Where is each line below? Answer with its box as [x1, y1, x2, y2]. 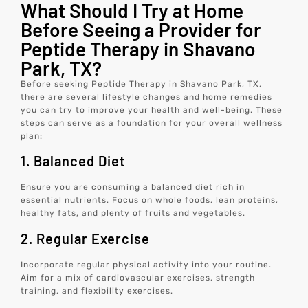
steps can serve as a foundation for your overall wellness [21, 118, 283, 129]
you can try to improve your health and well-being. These [21, 105, 283, 115]
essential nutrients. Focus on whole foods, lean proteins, [21, 195, 279, 206]
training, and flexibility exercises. [21, 285, 174, 296]
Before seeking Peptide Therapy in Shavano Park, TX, [21, 79, 263, 89]
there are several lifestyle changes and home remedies [21, 92, 273, 102]
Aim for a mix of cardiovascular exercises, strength [21, 272, 256, 283]
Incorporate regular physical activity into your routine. [21, 259, 272, 269]
